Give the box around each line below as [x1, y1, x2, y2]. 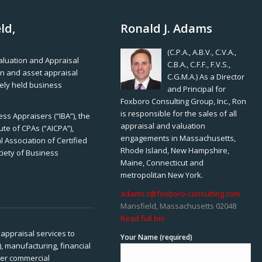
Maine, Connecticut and [120, 157, 204, 168]
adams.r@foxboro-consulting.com [120, 188, 241, 199]
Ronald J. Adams [120, 20, 213, 36]
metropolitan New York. [120, 170, 204, 181]
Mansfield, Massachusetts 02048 [120, 201, 237, 212]
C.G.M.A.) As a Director [167, 71, 245, 82]
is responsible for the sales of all [120, 108, 237, 119]
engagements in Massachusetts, [120, 133, 236, 144]
